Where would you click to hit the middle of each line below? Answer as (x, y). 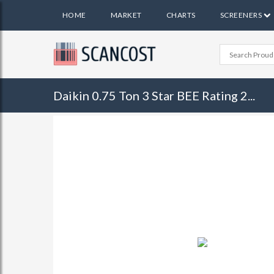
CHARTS (181, 15)
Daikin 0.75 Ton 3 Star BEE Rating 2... (154, 95)
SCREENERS (242, 15)
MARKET (126, 15)
